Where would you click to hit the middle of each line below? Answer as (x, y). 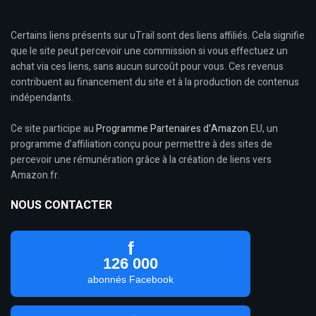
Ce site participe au (53, 128)
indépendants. (42, 97)
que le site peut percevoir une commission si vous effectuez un (149, 51)
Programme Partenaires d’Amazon (172, 128)
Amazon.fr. (35, 175)
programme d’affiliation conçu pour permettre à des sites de (141, 144)
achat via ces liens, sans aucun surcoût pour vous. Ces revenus (147, 66)
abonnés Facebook (130, 279)
